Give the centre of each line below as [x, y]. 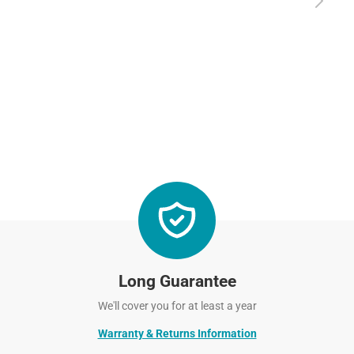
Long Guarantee [177, 282]
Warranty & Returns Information [177, 334]
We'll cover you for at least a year [177, 306]
